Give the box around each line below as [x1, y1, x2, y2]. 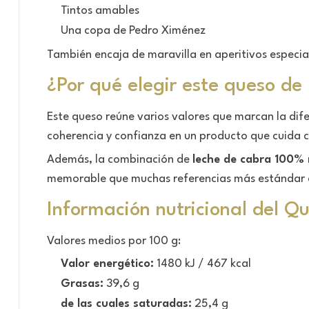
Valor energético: [61, 257, 154, 270]
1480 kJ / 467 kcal [154, 257, 251, 270]
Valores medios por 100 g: [47, 235, 181, 247]
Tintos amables [61, 4, 139, 17]
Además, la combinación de [47, 153, 192, 166]
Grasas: [61, 277, 103, 290]
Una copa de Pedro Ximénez [61, 24, 206, 37]
